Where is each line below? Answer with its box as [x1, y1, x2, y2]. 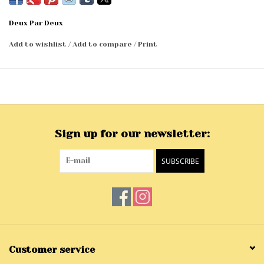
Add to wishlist [9, 40, 68, 49]
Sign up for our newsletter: [54, 128, 210, 140]
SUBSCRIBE [161, 156, 199, 167]
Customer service [9, 244, 95, 256]
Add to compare [72, 40, 134, 49]
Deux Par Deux [9, 19, 63, 28]
